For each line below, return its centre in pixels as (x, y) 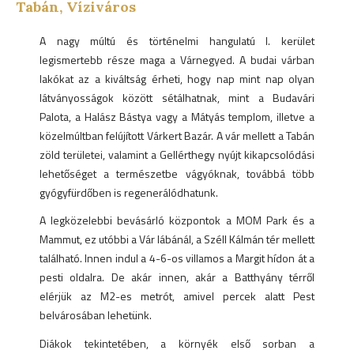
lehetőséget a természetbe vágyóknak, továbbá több (177, 174)
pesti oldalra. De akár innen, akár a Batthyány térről (177, 277)
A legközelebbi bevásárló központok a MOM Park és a (177, 220)
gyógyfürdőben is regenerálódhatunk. (129, 193)
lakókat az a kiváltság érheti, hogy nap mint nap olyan (177, 79)
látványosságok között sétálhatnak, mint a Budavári (177, 98)
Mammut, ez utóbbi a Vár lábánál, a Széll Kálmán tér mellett (177, 239)
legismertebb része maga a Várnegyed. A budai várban (177, 60)
